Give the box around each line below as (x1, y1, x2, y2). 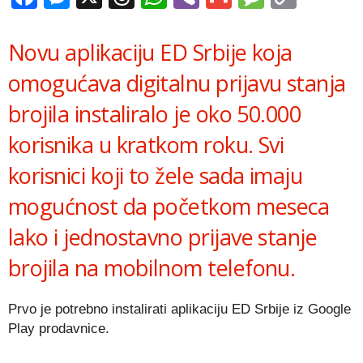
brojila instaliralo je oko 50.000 (8, 99, 301, 129)
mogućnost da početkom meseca (8, 191, 330, 221)
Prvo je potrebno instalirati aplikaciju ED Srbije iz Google (8, 301, 351, 317)
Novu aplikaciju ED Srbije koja (8, 37, 293, 67)
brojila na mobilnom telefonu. (8, 253, 296, 283)
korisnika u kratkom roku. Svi (8, 130, 284, 160)
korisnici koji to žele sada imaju (8, 160, 303, 190)
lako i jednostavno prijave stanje (8, 222, 318, 252)
